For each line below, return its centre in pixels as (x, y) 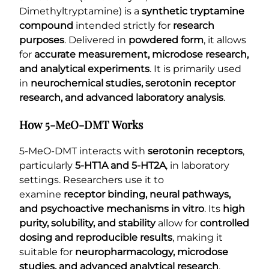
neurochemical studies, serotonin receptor (133, 83)
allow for (178, 223)
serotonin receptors (195, 151)
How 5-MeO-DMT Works (81, 124)
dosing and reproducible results (96, 238)
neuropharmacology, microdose (152, 252)
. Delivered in (96, 40)
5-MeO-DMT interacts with (83, 151)
